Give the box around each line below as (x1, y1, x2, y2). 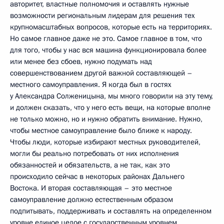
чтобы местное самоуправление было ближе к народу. (10, 125, 192, 135)
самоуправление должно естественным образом (10, 194, 173, 204)
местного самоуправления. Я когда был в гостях (10, 79, 171, 89)
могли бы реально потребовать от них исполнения (10, 148, 179, 158)
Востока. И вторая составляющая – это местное (10, 182, 172, 193)
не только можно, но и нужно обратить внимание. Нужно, (10, 113, 202, 124)
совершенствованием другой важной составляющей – (10, 67, 192, 78)
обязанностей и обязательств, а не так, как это (10, 159, 170, 170)
